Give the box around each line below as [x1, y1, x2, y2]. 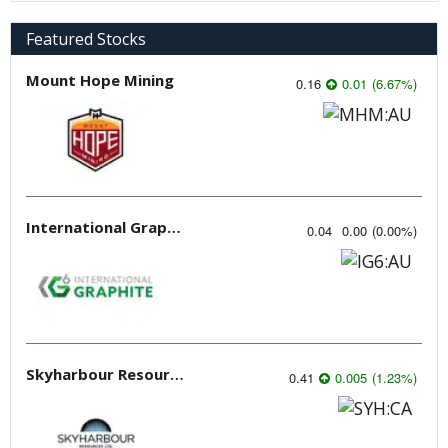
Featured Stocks [26, 27, 146, 50]
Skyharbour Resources [170, 363, 184, 384]
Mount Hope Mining [26, 69, 174, 90]
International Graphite [167, 216, 181, 237]
